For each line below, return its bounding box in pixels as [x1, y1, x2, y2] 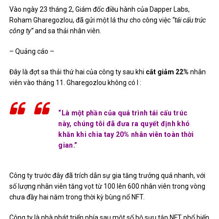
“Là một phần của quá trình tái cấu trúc [58, 109, 188, 117]
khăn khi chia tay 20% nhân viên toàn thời [58, 131, 194, 139]
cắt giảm [146, 68, 175, 76]
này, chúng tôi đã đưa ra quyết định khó [58, 120, 190, 128]
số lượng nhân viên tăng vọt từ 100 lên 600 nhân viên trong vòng [9, 182, 206, 191]
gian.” [58, 141, 78, 150]
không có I [108, 79, 139, 87]
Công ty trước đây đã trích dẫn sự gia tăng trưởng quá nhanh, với [9, 172, 206, 180]
